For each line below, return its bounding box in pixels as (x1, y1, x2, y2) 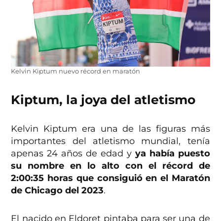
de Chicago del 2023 (11, 185, 104, 196)
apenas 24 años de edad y (11, 148, 132, 159)
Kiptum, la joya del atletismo (11, 92, 196, 108)
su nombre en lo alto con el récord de (11, 160, 210, 172)
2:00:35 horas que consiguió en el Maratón (11, 173, 210, 184)
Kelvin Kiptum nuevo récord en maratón (11, 68, 141, 75)
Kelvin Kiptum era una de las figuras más (11, 123, 210, 135)
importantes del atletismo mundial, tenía (11, 136, 210, 147)
